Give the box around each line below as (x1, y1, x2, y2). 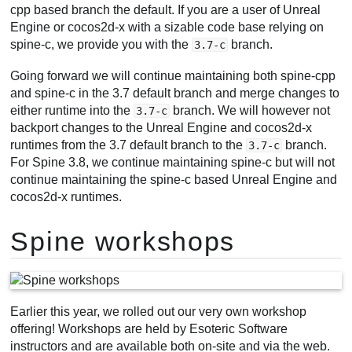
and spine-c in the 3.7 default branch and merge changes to (10, 86, 340, 100)
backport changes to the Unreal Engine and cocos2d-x (10, 120, 313, 134)
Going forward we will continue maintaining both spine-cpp (10, 68, 336, 82)
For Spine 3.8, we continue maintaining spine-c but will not (10, 155, 335, 169)
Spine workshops (10, 226, 236, 257)
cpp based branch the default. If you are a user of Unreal (10, 3, 321, 17)
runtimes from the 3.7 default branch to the (10, 137, 247, 152)
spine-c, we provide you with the (10, 38, 192, 52)
